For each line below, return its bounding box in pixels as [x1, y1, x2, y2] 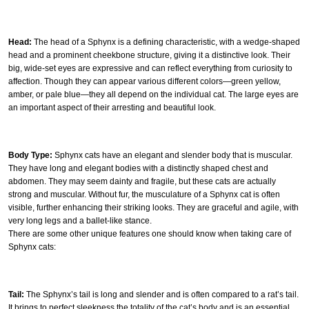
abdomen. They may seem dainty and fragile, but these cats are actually [8, 176, 276, 186]
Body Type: [8, 150, 52, 160]
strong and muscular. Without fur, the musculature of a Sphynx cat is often [8, 189, 280, 199]
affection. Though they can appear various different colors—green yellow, [8, 76, 281, 86]
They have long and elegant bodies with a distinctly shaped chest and [8, 163, 268, 173]
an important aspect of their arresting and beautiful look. [8, 102, 216, 112]
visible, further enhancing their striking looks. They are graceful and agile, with [8, 202, 299, 212]
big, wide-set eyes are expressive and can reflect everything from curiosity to [8, 63, 292, 73]
